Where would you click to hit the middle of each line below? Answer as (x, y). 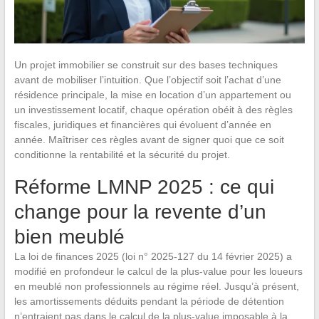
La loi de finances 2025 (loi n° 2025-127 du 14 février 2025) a (153, 256)
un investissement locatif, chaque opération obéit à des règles (153, 109)
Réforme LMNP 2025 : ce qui (144, 187)
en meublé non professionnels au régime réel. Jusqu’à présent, (156, 286)
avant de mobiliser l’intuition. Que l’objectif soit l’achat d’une (147, 79)
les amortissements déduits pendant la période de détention (149, 301)
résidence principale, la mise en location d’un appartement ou (152, 94)
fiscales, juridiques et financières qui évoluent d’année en (142, 124)
